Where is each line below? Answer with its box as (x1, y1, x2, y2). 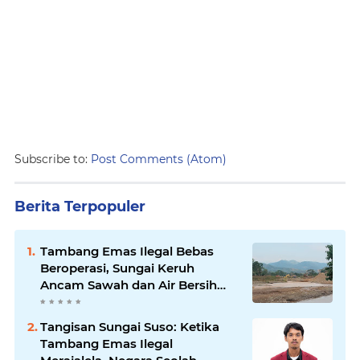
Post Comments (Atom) (91, 151, 227, 166)
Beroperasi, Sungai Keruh (40, 260, 194, 276)
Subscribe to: (14, 151, 91, 166)
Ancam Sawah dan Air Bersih (40, 276, 217, 292)
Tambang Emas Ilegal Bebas (40, 243, 214, 259)
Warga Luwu (40, 293, 118, 309)
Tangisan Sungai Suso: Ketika (40, 318, 219, 334)
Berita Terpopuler (14, 197, 145, 215)
